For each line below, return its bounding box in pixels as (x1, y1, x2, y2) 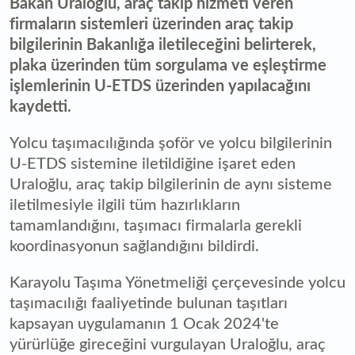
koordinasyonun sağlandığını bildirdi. (10, 238, 259, 254)
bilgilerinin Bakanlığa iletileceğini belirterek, (10, 36, 316, 53)
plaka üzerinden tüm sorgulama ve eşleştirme (10, 57, 326, 74)
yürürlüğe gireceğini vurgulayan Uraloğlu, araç (10, 336, 326, 353)
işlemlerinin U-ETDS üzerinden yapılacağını (10, 78, 311, 94)
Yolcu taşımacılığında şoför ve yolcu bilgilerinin (10, 135, 332, 151)
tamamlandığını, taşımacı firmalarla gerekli (10, 217, 302, 234)
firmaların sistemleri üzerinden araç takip (10, 16, 293, 32)
